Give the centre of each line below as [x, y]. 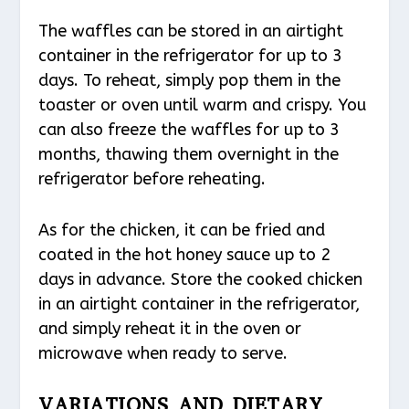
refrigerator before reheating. [152, 179]
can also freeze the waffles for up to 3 [189, 130]
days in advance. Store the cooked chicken [201, 280]
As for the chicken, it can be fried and [182, 231]
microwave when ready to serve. [163, 354]
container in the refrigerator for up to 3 [191, 56]
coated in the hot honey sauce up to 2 [185, 255]
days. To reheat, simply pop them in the [190, 81]
